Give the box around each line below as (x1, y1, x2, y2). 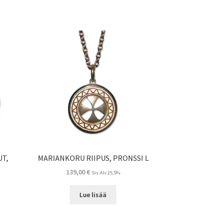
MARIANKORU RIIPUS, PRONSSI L (37, 153, 149, 163)
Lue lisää (79, 190, 107, 200)
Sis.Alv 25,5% (91, 170, 120, 176)
